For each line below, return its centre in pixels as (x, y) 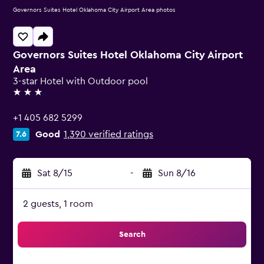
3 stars (26, 97)
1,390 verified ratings (108, 134)
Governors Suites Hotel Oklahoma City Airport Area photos (94, 10)
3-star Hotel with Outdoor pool (80, 81)
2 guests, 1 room (58, 204)
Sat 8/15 (55, 173)
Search (132, 235)
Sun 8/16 (177, 173)
